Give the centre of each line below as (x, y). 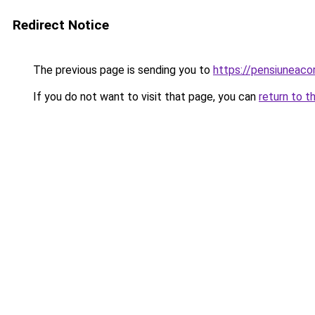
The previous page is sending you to (122, 70)
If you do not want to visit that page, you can (144, 97)
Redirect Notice (61, 25)
